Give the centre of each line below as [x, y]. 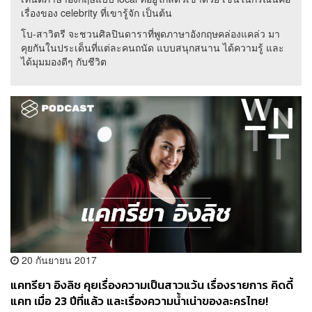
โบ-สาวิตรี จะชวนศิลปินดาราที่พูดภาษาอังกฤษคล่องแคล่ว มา [150, 33]
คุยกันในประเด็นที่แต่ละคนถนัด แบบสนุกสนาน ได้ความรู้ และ [153, 47]
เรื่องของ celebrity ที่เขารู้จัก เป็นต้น [96, 13]
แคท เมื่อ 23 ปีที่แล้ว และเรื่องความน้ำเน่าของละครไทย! [139, 301]
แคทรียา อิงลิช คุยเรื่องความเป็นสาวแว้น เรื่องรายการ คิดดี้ [152, 285]
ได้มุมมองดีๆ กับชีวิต [64, 61]
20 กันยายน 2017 [58, 259]
